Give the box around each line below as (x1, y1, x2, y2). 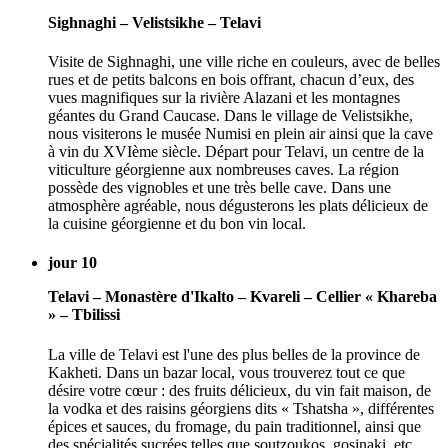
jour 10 (48, 254, 97, 272)
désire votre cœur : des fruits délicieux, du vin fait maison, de (48, 381, 431, 399)
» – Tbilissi (48, 306, 120, 324)
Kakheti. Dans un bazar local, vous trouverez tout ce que (48, 363, 405, 381)
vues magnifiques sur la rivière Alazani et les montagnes (48, 89, 400, 107)
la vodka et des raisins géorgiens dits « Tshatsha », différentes (48, 399, 434, 417)
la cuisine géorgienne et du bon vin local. (48, 215, 306, 233)
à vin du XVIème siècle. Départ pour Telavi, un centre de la (48, 143, 424, 161)
